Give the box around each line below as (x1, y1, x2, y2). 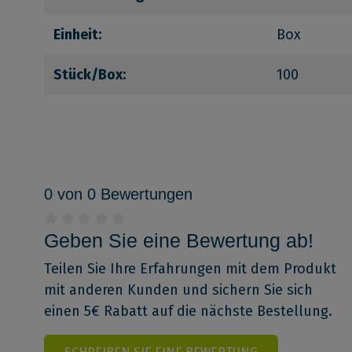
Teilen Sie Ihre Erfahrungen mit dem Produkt (44, 259, 336, 277)
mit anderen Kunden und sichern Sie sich (44, 280, 313, 299)
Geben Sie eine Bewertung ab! (44, 229, 313, 251)
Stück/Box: (53, 65, 126, 83)
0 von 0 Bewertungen (44, 185, 192, 203)
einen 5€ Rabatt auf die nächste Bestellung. (44, 302, 332, 320)
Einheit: (53, 25, 101, 43)
